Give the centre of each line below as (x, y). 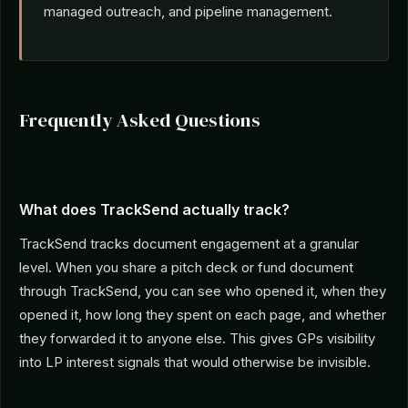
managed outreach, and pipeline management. (188, 12)
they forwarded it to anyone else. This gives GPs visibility (197, 339)
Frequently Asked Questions (140, 120)
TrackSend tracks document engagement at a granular (189, 244)
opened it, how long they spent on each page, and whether (203, 315)
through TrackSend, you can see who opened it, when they (203, 291)
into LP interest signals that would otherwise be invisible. (195, 362)
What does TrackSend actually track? (154, 210)
